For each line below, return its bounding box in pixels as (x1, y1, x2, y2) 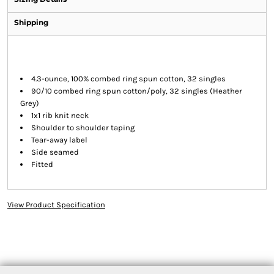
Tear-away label (31, 135, 87, 145)
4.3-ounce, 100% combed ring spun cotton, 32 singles (31, 74, 226, 84)
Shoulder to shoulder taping (31, 123, 135, 133)
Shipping (13, 18, 48, 28)
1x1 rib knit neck (31, 111, 89, 120)
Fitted (31, 160, 53, 169)
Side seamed (31, 147, 79, 157)
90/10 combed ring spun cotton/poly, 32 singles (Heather (31, 86, 242, 96)
